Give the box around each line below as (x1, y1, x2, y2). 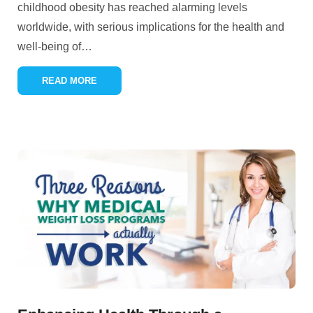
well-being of (17, 41, 81, 52)
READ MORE (42, 75, 97, 86)
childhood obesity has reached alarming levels (17, 1, 247, 13)
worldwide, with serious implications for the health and (17, 21, 284, 33)
